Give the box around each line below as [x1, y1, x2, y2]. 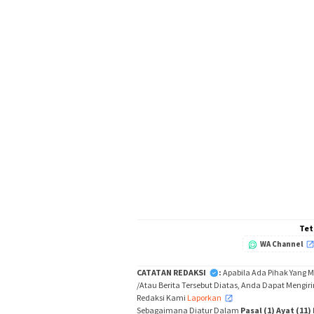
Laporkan [187, 292, 221, 303]
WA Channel [260, 238, 303, 249]
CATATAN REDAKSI [137, 266, 206, 278]
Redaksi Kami [137, 292, 187, 303]
